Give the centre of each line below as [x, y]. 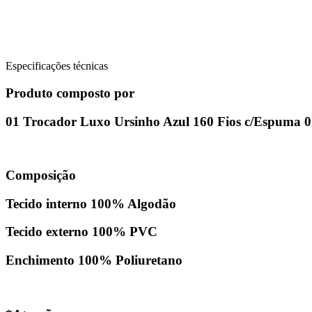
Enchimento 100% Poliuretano [94, 260]
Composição [41, 175]
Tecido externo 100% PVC [81, 232]
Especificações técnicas [57, 66]
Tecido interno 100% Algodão [91, 203]
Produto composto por [70, 93]
